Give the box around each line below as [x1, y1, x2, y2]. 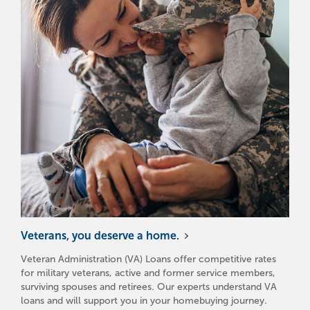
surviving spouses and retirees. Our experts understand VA [21, 282, 277, 293]
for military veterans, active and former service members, [21, 268, 275, 279]
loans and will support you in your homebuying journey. [21, 295, 267, 307]
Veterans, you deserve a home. [21, 230, 179, 242]
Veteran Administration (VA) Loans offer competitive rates [21, 254, 276, 265]
